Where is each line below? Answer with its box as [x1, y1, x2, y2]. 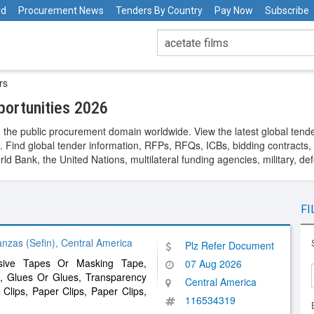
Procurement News [18, 5, 104, 16]
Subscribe [265, 5, 309, 16]
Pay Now [214, 5, 253, 16]
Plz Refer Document [185, 238, 274, 252]
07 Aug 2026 [185, 257, 242, 271]
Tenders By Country [116, 5, 203, 16]
